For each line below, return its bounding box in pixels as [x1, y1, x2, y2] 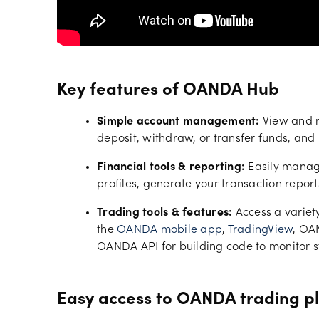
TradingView [227, 224, 293, 236]
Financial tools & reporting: [97, 161, 245, 173]
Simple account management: [97, 115, 260, 127]
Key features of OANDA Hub [57, 82, 279, 100]
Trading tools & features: [97, 206, 233, 219]
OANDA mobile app [117, 224, 222, 236]
